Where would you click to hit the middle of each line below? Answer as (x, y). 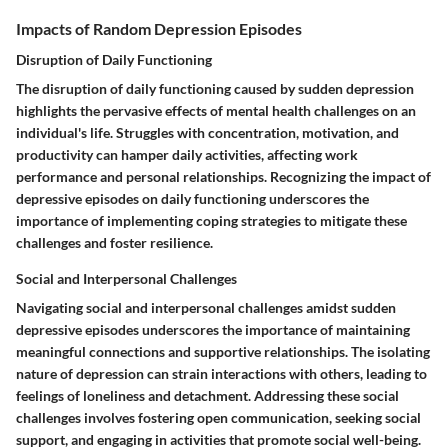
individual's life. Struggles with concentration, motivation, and (207, 133)
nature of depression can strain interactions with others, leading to (221, 374)
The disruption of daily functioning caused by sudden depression (215, 89)
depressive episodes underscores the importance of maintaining (213, 330)
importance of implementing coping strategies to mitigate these (211, 221)
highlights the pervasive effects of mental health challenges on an (216, 111)
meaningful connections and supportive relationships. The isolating (223, 352)
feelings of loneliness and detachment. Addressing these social (207, 396)
